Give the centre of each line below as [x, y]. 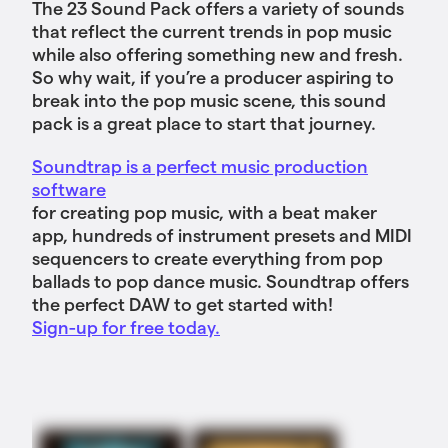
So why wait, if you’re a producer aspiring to [213, 77]
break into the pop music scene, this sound [209, 100]
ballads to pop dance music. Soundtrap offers [220, 281]
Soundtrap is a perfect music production [200, 166]
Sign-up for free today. [126, 327]
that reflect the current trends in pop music [212, 31]
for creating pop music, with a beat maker [204, 212]
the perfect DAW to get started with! [182, 304]
